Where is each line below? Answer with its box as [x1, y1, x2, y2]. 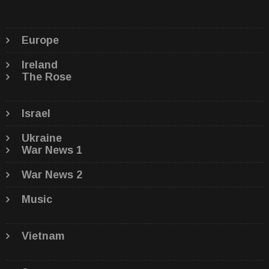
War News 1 [22, 144, 82, 157]
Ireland [22, 59, 58, 71]
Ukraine [22, 132, 62, 145]
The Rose [22, 71, 71, 83]
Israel [22, 107, 50, 120]
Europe [22, 34, 59, 47]
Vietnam [22, 230, 65, 243]
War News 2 [22, 169, 82, 181]
